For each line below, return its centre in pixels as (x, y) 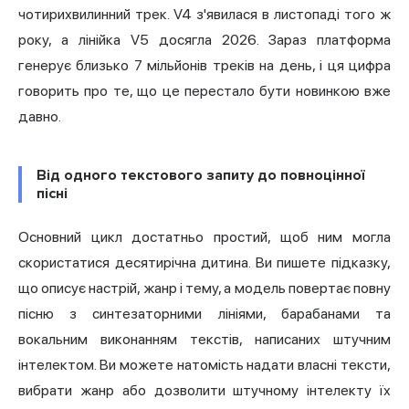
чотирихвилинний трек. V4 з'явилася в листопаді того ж (204, 14)
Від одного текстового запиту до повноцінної (200, 175)
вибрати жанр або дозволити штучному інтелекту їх (204, 390)
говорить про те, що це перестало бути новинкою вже (204, 90)
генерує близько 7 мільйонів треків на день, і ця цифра (204, 65)
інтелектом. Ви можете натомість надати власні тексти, (204, 364)
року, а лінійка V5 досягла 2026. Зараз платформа (204, 39)
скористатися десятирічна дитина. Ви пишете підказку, (204, 262)
